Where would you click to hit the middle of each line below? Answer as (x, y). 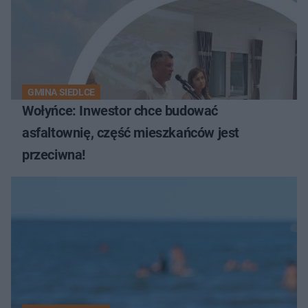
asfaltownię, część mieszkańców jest (131, 133)
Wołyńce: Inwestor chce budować (120, 111)
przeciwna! (54, 155)
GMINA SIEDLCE (61, 92)
